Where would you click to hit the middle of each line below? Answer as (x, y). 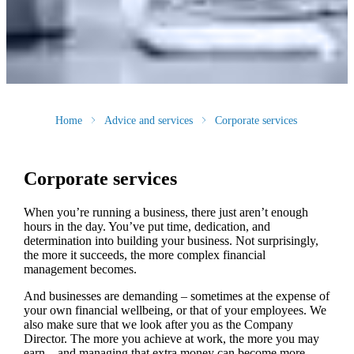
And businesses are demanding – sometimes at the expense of (176, 296)
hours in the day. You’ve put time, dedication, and (147, 226)
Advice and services (148, 120)
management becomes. (80, 269)
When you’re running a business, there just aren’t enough (166, 212)
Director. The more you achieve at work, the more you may (171, 338)
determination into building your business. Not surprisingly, (171, 240)
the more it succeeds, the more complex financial (144, 254)
